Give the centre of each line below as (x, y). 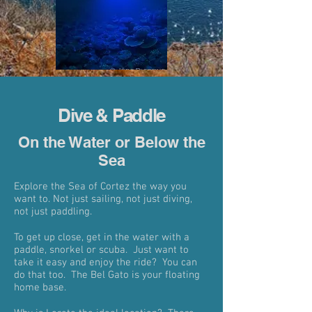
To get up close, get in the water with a (102, 237)
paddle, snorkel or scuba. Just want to (101, 250)
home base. (41, 288)
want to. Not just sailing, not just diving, (103, 199)
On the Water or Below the (111, 142)
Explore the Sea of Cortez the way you (100, 187)
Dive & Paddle (111, 115)
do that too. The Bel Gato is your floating (107, 275)
